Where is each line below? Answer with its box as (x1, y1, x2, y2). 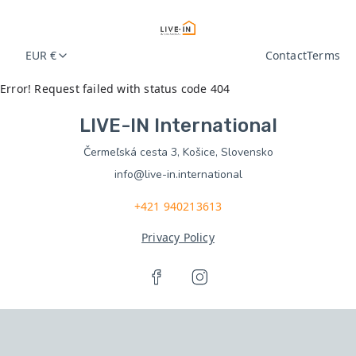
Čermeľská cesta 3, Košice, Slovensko (83, 145, 273, 160)
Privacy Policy (141, 230, 215, 245)
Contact (265, 48, 307, 63)
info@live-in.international (114, 167, 242, 182)
